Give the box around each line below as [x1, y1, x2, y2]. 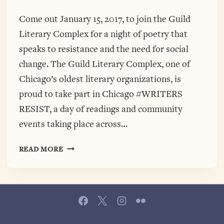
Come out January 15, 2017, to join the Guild [18, 13, 190, 25]
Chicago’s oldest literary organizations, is [18, 73, 181, 85]
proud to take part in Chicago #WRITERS [18, 88, 182, 100]
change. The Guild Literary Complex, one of [18, 58, 190, 70]
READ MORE [18, 144, 63, 154]
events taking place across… [18, 118, 127, 130]
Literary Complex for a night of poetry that [18, 28, 187, 40]
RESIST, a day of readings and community [18, 103, 182, 115]
